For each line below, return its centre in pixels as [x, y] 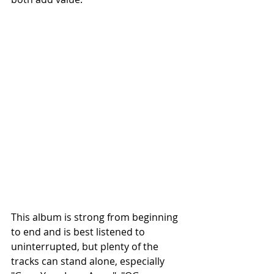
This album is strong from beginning [96, 217]
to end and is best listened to [79, 232]
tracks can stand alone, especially [89, 261]
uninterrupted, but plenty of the [86, 247]
